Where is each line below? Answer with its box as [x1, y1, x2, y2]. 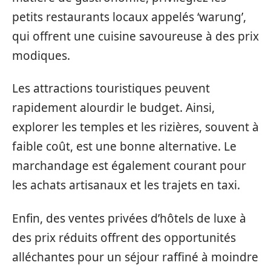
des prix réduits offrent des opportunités [12, 229, 236, 246]
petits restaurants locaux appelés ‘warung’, [12, 8, 246, 25]
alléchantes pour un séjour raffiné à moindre [12, 249, 258, 265]
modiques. [12, 47, 70, 64]
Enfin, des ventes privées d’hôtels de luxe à [12, 210, 246, 226]
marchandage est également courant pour [12, 158, 246, 174]
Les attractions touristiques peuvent [12, 80, 210, 97]
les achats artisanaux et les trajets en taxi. [12, 177, 240, 194]
